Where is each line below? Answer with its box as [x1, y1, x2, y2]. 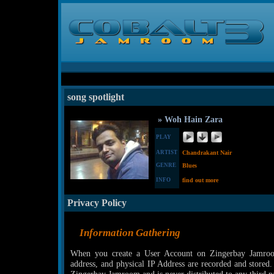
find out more [182, 177, 218, 183]
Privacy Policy [67, 198, 127, 208]
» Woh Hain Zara [158, 115, 223, 124]
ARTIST [156, 149, 177, 155]
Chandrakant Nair [182, 149, 232, 156]
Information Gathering [80, 227, 180, 239]
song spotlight [67, 92, 124, 102]
